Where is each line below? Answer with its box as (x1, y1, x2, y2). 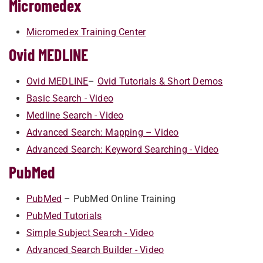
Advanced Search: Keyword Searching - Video (26, 144, 219, 155)
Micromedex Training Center (26, 26, 146, 38)
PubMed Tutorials (26, 210, 102, 221)
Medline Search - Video (26, 110, 124, 121)
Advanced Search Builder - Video (26, 244, 164, 255)
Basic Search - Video (26, 93, 113, 104)
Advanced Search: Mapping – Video (26, 127, 179, 138)
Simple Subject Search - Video (26, 227, 154, 238)
